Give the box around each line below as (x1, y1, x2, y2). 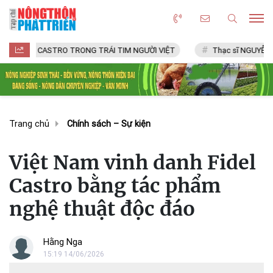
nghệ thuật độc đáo (9, 196, 195, 221)
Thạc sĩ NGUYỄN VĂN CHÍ (169, 46, 261, 55)
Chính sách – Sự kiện (67, 118, 151, 129)
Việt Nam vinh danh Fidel (9, 150, 256, 175)
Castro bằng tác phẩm (9, 173, 221, 198)
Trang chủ (9, 118, 49, 129)
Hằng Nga (43, 236, 82, 247)
